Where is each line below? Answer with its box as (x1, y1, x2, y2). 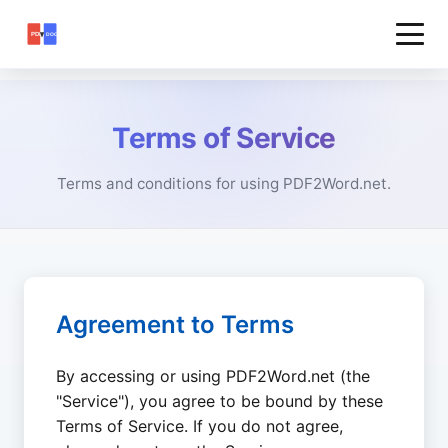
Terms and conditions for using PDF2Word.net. (57, 174, 391, 193)
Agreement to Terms (56, 310, 294, 339)
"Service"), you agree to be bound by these (56, 391, 383, 411)
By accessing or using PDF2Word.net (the (56, 366, 370, 386)
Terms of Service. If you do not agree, (56, 416, 343, 436)
